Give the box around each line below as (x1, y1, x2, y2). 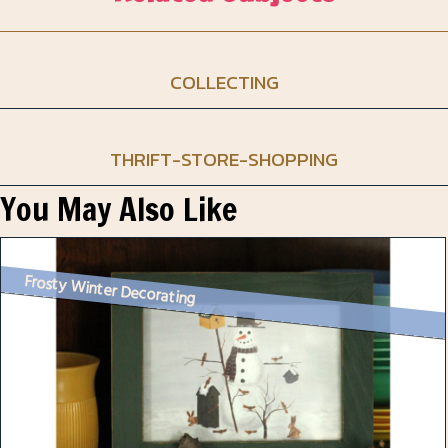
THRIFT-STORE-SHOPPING (110, 144, 338, 174)
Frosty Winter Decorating (22, 268, 197, 313)
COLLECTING (169, 67, 279, 97)
